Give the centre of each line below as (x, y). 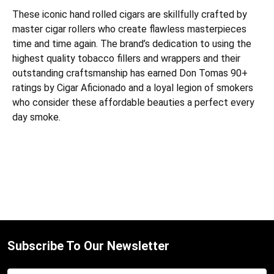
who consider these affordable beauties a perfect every (133, 103)
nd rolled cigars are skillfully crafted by (163, 15)
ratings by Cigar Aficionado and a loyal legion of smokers (133, 88)
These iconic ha (46, 15)
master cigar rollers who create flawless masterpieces (129, 29)
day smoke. (36, 117)
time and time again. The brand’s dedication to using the (132, 44)
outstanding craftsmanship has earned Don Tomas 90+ (130, 73)
